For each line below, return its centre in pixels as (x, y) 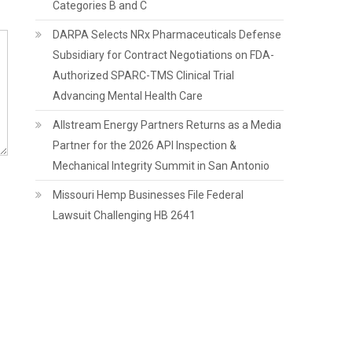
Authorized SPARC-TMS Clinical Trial (144, 75)
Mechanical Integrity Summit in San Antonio (161, 166)
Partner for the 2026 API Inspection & (145, 145)
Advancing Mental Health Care (128, 96)
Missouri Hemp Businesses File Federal (148, 195)
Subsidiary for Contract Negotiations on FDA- (164, 55)
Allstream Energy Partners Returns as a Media (167, 125)
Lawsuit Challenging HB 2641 (125, 215)
